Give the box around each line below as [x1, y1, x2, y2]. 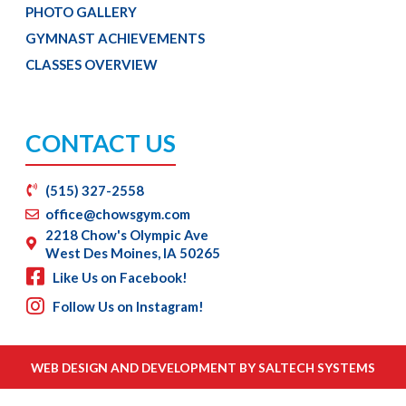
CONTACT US [24, 128, 176, 158]
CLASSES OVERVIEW [24, 55, 158, 72]
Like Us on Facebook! [52, 268, 188, 285]
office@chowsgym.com [45, 205, 191, 222]
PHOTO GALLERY [24, 3, 137, 20]
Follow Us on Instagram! [52, 298, 204, 314]
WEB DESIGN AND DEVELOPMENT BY [31, 359, 258, 375]
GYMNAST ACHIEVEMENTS [24, 29, 205, 46]
